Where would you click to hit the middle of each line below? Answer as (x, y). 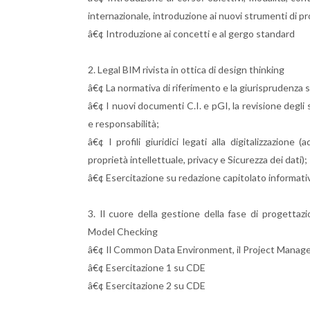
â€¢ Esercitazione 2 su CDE (147, 285)
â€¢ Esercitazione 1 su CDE (147, 267)
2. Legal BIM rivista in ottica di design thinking (186, 69)
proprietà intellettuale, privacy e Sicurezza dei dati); (198, 159)
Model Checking (123, 231)
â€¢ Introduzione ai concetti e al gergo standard (191, 33)
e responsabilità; (124, 123)
